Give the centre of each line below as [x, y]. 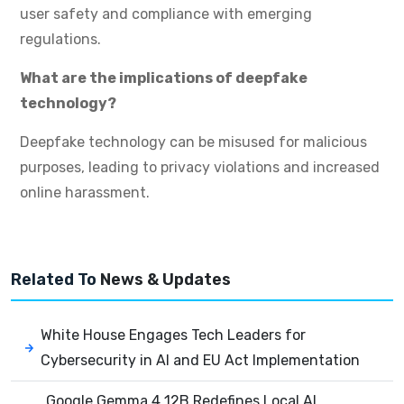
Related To [54, 280]
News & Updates [165, 280]
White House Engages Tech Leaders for [174, 335]
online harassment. [85, 193]
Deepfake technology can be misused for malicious [193, 142]
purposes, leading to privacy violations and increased [200, 168]
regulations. [60, 40]
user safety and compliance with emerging [166, 14]
